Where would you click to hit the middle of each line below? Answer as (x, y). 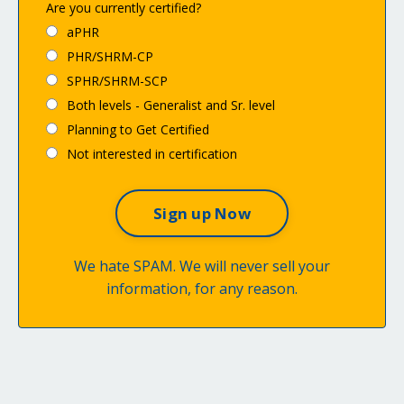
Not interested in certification (152, 154)
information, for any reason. (202, 289)
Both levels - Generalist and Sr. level (171, 106)
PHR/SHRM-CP (110, 57)
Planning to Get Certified (138, 130)
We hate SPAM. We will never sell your (202, 266)
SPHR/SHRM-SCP (117, 81)
